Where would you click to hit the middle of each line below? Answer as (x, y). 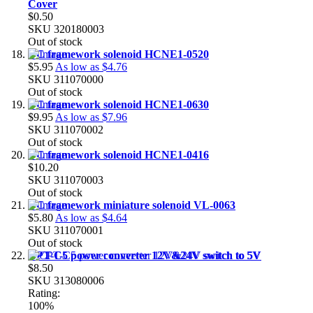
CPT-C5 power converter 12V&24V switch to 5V (145, 255)
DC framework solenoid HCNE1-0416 (118, 154)
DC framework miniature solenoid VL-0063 (132, 205)
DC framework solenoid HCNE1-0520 (118, 54)
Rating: (44, 293)
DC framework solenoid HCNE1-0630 (118, 104)
